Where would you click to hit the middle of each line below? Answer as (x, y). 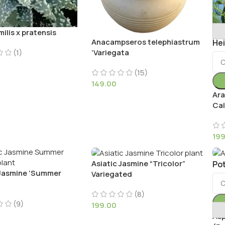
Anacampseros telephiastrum (145, 42)
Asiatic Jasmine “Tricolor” (138, 163)
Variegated (111, 174)
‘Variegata (110, 53)
